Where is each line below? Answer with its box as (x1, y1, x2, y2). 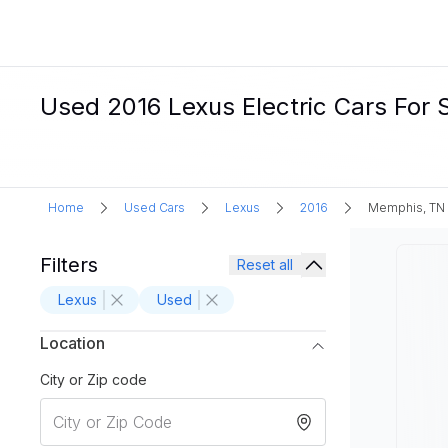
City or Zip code (40, 371, 147, 388)
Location (40, 333, 105, 353)
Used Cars (124, 200, 185, 215)
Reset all (237, 256, 293, 273)
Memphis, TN (368, 200, 445, 215)
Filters (40, 253, 98, 277)
